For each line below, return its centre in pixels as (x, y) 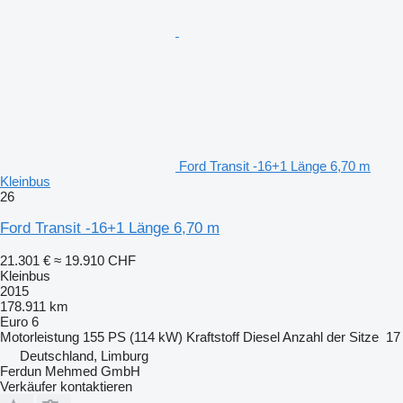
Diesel (261, 336)
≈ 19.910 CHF (95, 260)
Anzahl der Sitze (331, 336)
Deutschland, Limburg (84, 355)
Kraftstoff (213, 336)
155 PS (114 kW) (133, 336)
